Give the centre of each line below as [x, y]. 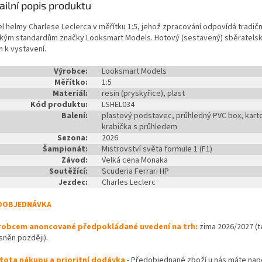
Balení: [75, 116]
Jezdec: [73, 183]
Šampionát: [65, 149]
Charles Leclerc [129, 183]
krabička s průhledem [139, 127]
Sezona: [73, 138]
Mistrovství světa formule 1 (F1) [157, 149]
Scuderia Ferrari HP [135, 172]
